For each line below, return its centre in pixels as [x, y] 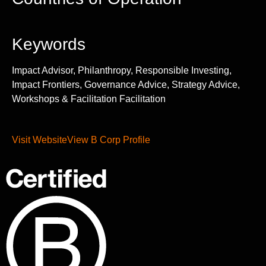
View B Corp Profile [109, 140]
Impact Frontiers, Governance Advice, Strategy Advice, [126, 85]
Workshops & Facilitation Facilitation [89, 99]
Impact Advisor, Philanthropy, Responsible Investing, [122, 71]
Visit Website [39, 140]
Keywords [49, 45]
